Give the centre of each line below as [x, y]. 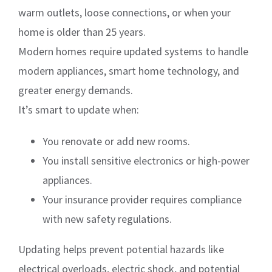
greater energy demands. [76, 90]
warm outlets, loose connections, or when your [124, 12]
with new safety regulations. [107, 219]
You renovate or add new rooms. [116, 141]
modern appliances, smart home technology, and [129, 70]
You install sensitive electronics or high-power [146, 160]
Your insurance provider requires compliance [142, 199]
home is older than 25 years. [82, 32]
